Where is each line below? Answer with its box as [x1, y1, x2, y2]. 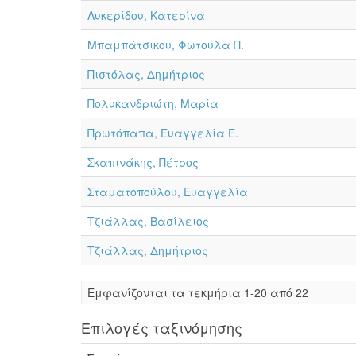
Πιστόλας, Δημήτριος [87, 66, 205, 82]
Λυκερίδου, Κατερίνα [87, 7, 205, 23]
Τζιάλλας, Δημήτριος [87, 242, 208, 258]
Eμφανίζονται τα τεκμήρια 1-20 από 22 [87, 284, 308, 300]
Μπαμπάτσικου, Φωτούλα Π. [87, 37, 244, 52]
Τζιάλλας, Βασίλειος [87, 213, 209, 229]
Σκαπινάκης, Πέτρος [87, 154, 199, 170]
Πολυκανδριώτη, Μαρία [87, 95, 219, 111]
